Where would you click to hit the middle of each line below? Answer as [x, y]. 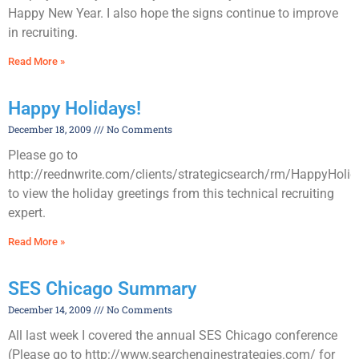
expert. [27, 213]
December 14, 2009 [51, 310]
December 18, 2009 [51, 129]
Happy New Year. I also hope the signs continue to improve [173, 14]
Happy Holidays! [75, 109]
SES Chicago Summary [102, 289]
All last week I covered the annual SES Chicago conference [173, 336]
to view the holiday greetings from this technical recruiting [171, 194]
